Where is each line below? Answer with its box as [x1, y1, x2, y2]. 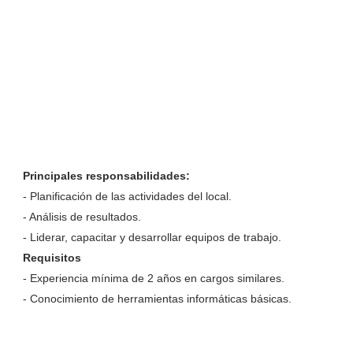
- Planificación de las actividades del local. [22, 190, 232, 203]
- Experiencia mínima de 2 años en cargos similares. [22, 272, 284, 284]
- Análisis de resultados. [22, 210, 141, 223]
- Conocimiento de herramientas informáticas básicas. [22, 292, 292, 305]
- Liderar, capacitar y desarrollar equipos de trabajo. [22, 231, 281, 243]
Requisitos [22, 251, 81, 264]
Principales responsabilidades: [22, 169, 190, 182]
